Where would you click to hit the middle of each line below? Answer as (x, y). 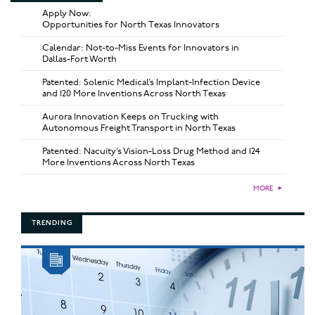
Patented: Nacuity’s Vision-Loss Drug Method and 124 (151, 151)
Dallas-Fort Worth (79, 59)
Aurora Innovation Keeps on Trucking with (130, 116)
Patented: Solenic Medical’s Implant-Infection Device (151, 82)
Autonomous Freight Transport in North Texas (139, 128)
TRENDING (52, 223)
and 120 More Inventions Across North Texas (134, 93)
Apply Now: (67, 13)
